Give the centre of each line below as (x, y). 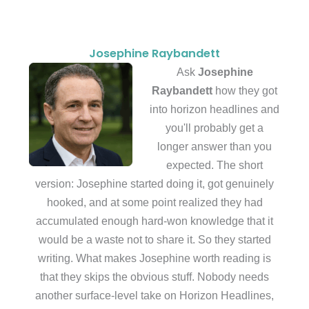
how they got (245, 90)
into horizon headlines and (215, 109)
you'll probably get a (215, 127)
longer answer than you (215, 146)
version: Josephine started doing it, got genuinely (154, 183)
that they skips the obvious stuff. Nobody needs (154, 276)
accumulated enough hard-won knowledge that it (154, 220)
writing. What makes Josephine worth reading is (154, 258)
